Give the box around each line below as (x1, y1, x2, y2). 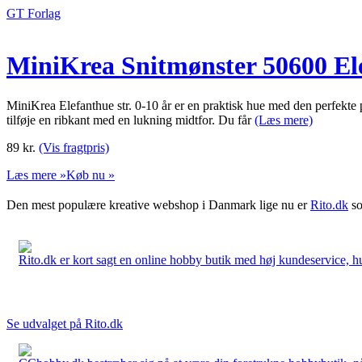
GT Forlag (6, 6, 61, 20)
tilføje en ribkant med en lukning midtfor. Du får (6, 112, 255, 127)
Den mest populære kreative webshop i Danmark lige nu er (6, 197, 310, 212)
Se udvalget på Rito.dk (6, 316, 123, 330)
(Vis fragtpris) (39, 140, 109, 154)
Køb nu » (66, 167, 115, 182)
